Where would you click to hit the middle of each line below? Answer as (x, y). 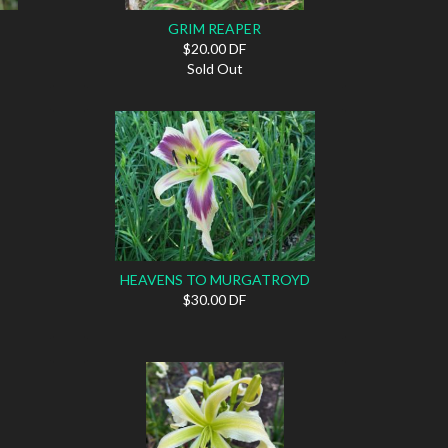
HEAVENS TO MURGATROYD (214, 279)
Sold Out (214, 68)
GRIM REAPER (215, 28)
